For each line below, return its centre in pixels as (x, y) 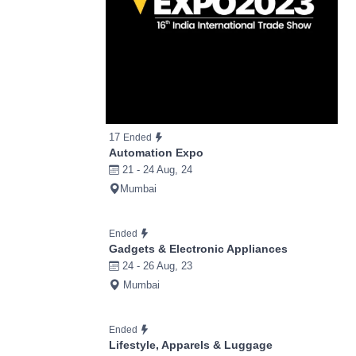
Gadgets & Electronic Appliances (198, 249)
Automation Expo (156, 153)
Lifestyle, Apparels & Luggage (191, 345)
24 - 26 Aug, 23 (156, 266)
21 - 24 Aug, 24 (156, 170)
